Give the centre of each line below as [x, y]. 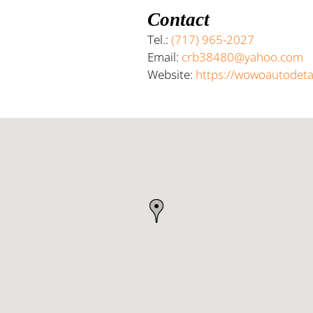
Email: [165, 57]
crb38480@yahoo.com [243, 57]
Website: [172, 74]
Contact [179, 20]
